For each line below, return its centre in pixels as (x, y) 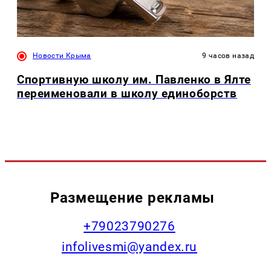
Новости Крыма (62, 55)
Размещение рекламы (132, 198)
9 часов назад (228, 55)
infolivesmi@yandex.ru (129, 247)
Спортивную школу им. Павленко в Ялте (134, 79)
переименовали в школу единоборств (127, 93)
